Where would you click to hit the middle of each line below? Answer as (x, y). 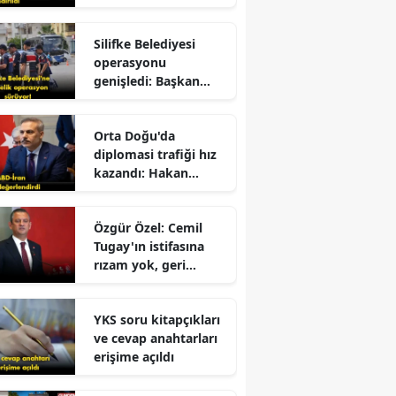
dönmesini (126, 283)
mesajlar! (121, 209)
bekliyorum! (130, 301)
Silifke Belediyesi (144, 43)
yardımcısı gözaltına (155, 99)
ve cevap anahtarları (155, 338)
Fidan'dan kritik (141, 191)
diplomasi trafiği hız (155, 154)
